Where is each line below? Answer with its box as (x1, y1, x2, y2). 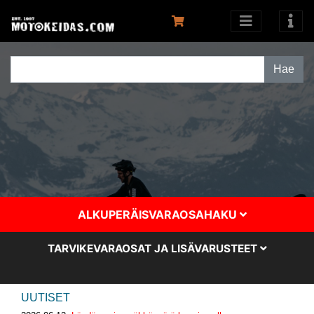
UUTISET (21, 292, 70, 304)
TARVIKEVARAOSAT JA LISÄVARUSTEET (47, 242, 260, 256)
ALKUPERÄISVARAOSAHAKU (77, 207, 240, 222)
